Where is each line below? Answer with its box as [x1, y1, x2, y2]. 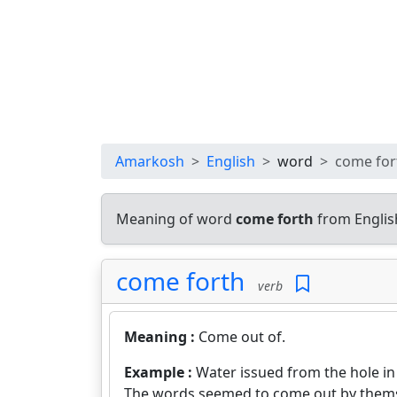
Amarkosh [115, 152, 184, 171]
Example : [124, 362, 196, 382]
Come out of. [198, 327, 285, 346]
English [206, 152, 255, 171]
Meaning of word [116, 209, 236, 229]
